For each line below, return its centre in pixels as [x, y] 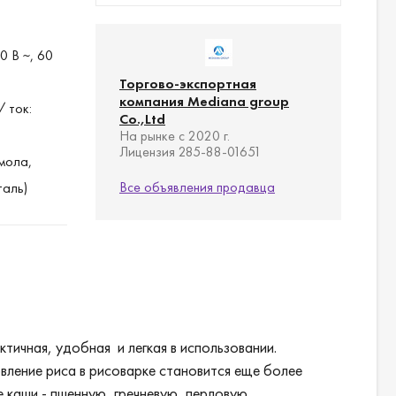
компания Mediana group [204, 101]
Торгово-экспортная [188, 84]
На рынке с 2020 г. [175, 136]
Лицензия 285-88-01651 [190, 152]
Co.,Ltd [142, 119]
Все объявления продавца [197, 187]
